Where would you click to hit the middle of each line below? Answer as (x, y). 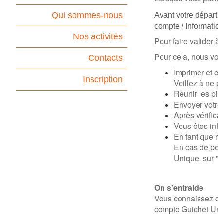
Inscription (103, 79)
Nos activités (98, 36)
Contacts (105, 58)
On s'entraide (179, 187)
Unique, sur (195, 158)
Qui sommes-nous (87, 15)
